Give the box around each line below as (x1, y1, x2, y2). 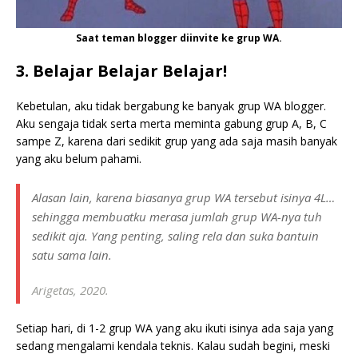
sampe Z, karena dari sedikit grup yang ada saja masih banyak (16, 133, 337, 149)
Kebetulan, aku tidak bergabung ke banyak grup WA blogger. (16, 98, 326, 114)
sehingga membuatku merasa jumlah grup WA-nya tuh (32, 209, 322, 225)
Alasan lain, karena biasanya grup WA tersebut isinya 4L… (32, 189, 335, 206)
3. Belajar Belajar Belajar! (16, 60, 227, 82)
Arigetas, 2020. (32, 282, 109, 299)
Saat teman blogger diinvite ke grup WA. (76, 31, 282, 46)
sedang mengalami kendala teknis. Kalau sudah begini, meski (16, 338, 330, 354)
